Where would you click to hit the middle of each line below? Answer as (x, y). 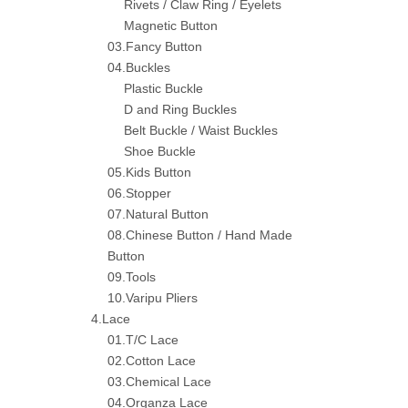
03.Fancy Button (155, 46)
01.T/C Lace (143, 340)
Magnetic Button (171, 25)
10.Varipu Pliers (153, 298)
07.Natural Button (158, 214)
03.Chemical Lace (159, 382)
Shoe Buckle (160, 151)
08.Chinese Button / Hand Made (200, 235)
